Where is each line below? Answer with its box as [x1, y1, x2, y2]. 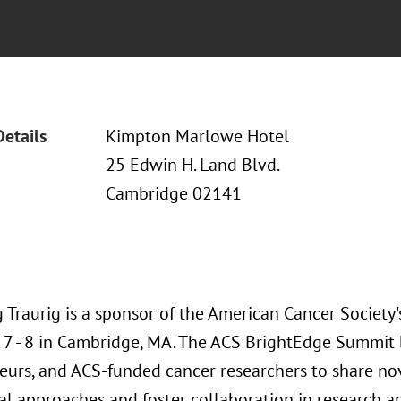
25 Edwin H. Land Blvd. [105, 153, 280, 176]
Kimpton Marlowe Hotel [105, 124, 289, 148]
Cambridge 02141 [105, 182, 242, 205]
